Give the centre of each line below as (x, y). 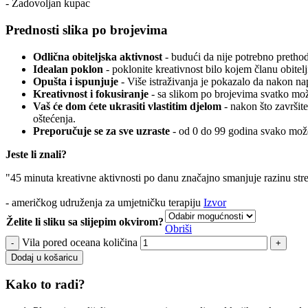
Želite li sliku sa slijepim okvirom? (85, 221)
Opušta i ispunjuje (76, 81)
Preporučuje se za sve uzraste (103, 131)
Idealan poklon (68, 69)
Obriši (178, 228)
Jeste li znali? (36, 154)
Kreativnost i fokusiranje (91, 93)
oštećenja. (54, 118)
